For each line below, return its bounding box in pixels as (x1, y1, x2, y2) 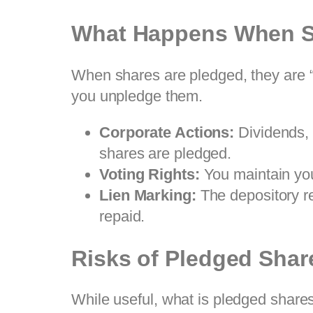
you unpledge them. (71, 87, 203, 105)
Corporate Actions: (99, 124, 235, 141)
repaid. (99, 208, 145, 225)
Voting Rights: (99, 166, 200, 183)
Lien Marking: (99, 187, 196, 204)
